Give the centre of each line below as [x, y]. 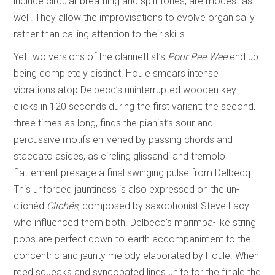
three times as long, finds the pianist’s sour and [114, 123]
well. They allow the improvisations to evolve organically [134, 17]
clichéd [30, 206]
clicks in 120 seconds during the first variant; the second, [135, 106]
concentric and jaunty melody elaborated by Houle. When [137, 255]
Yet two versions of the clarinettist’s [91, 56]
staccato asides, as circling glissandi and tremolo [120, 156]
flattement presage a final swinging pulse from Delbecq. [134, 172]
